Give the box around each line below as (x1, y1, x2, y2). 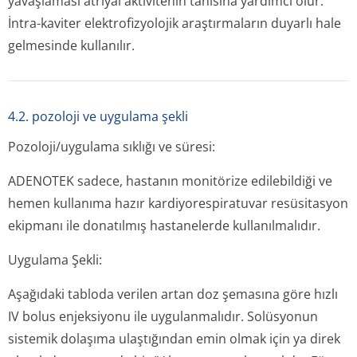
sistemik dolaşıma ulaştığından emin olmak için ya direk (8, 330, 340, 347)
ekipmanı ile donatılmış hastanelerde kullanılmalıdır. (8, 217, 320, 234)
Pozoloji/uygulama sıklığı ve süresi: (8, 138, 215, 155)
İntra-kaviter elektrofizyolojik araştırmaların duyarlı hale (8, 14, 341, 32)
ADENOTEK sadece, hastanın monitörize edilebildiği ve (8, 172, 332, 190)
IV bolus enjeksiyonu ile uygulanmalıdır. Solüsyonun (8, 308, 318, 325)
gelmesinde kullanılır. (8, 37, 135, 54)
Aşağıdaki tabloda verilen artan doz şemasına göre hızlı (8, 285, 338, 303)
